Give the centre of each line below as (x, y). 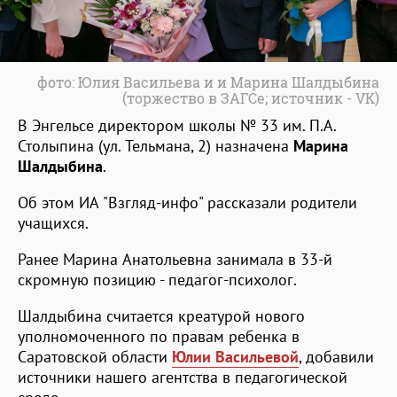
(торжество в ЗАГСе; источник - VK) (251, 97)
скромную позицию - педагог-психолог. (157, 279)
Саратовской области (95, 356)
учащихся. (53, 222)
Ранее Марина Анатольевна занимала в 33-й (175, 259)
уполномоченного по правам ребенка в (159, 336)
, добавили (336, 356)
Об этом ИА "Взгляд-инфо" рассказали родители (187, 202)
